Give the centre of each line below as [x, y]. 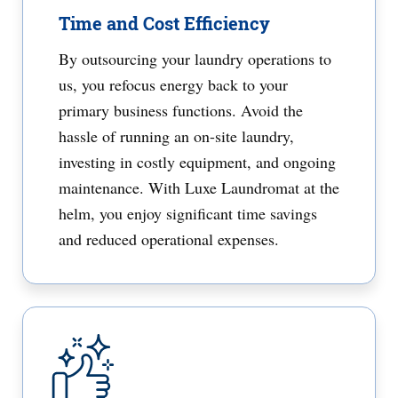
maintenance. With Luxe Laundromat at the [199, 187]
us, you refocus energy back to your [173, 84]
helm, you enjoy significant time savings [188, 213]
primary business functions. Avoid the [181, 110]
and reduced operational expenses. [169, 239]
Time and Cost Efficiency [164, 23]
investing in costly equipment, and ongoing [197, 162]
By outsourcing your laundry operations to [195, 59]
